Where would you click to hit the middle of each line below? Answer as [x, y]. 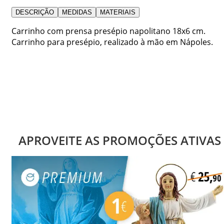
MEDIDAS [77, 12]
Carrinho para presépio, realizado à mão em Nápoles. [112, 42]
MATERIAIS [118, 12]
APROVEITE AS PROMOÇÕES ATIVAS [119, 140]
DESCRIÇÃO [35, 12]
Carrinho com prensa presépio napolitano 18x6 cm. [108, 31]
